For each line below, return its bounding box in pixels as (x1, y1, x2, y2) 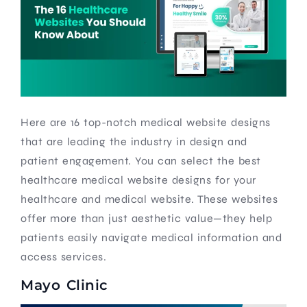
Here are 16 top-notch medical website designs (21, 115, 271, 129)
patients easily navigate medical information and (21, 230, 282, 244)
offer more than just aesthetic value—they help (21, 211, 272, 225)
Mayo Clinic (21, 276, 108, 293)
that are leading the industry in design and (21, 134, 247, 148)
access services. (21, 249, 106, 263)
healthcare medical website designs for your (21, 173, 256, 186)
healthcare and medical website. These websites (21, 192, 278, 206)
